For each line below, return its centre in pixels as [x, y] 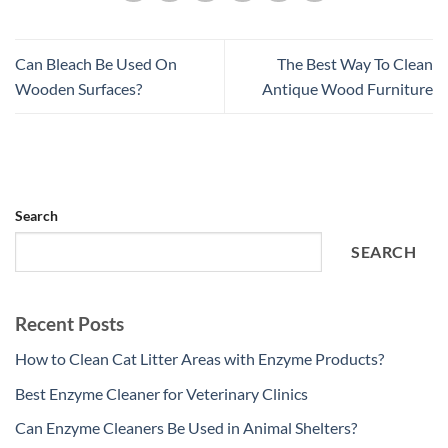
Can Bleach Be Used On [96, 64]
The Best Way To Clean [355, 64]
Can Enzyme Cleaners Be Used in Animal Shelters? [186, 428]
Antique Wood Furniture [347, 89]
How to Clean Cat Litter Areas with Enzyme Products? [199, 358]
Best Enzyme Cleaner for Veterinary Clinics [161, 393]
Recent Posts [69, 324]
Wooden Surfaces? [78, 89]
